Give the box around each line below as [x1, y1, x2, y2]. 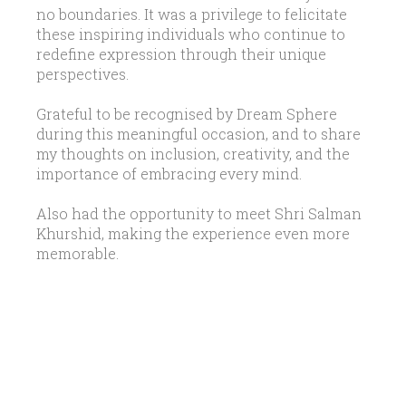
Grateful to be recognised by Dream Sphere [36, 104, 337, 123]
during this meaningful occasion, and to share [36, 124, 361, 143]
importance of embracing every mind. [36, 164, 302, 183]
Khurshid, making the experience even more [36, 224, 350, 243]
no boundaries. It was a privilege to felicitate [36, 5, 347, 24]
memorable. [36, 244, 119, 263]
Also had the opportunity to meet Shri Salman [36, 204, 362, 223]
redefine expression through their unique [36, 44, 326, 63]
